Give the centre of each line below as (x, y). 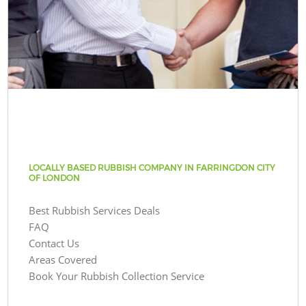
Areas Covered (63, 259)
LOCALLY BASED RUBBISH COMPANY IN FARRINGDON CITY (152, 167)
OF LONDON (55, 178)
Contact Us (54, 243)
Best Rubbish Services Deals (95, 210)
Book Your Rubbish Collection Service (117, 276)
